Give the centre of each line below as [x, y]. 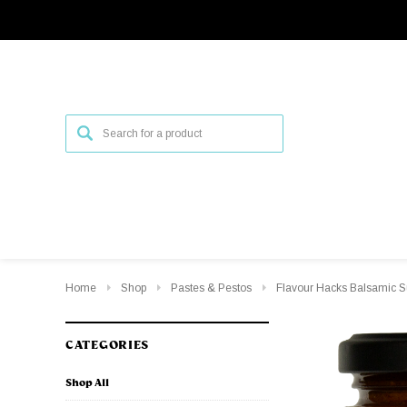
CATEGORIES [107, 345]
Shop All [87, 382]
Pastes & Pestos [211, 288]
